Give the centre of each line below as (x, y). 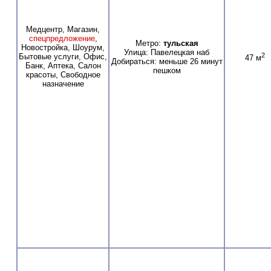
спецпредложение (62, 38)
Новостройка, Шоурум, (63, 47)
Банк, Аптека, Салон (63, 65)
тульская (181, 43)
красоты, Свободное (63, 74)
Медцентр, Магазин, (63, 29)
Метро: (149, 43)
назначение (63, 83)
